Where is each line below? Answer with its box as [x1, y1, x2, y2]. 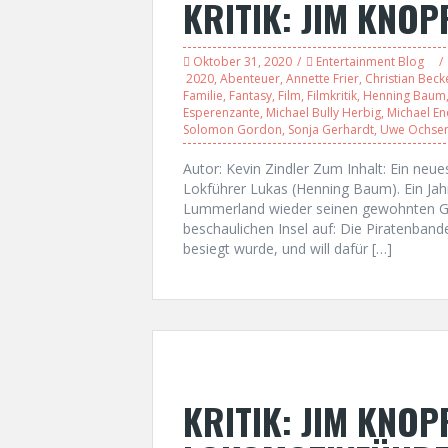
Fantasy [229, 87, 272, 104]
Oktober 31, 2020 [193, 53, 292, 70]
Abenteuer [220, 70, 280, 87]
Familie [183, 87, 223, 104]
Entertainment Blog [316, 53, 424, 70]
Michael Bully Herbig [266, 104, 381, 121]
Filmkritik [307, 87, 357, 104]
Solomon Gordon [183, 121, 282, 138]
